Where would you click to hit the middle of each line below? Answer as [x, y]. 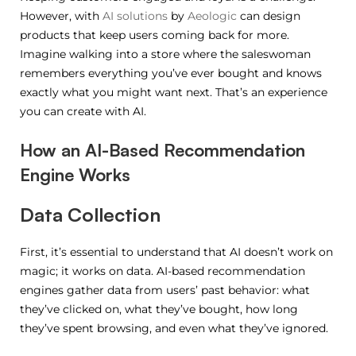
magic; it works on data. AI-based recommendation [163, 271]
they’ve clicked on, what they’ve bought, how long [159, 309]
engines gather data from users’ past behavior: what [165, 290]
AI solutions [135, 15]
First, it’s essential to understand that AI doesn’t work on [176, 252]
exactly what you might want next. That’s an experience [174, 92]
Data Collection [90, 214]
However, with [61, 15]
